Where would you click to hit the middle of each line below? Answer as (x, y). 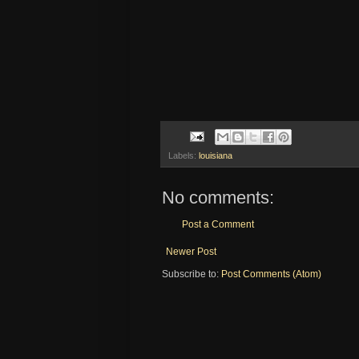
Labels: (184, 155)
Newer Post (191, 251)
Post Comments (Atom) (271, 274)
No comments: (218, 197)
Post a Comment (218, 224)
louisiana (216, 155)
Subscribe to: (192, 274)
